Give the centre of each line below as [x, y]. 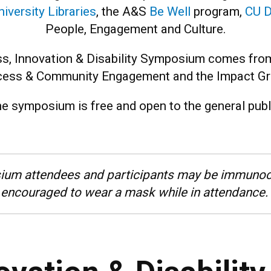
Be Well [170, 11]
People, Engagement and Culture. [135, 29]
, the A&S [123, 11]
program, [218, 11]
